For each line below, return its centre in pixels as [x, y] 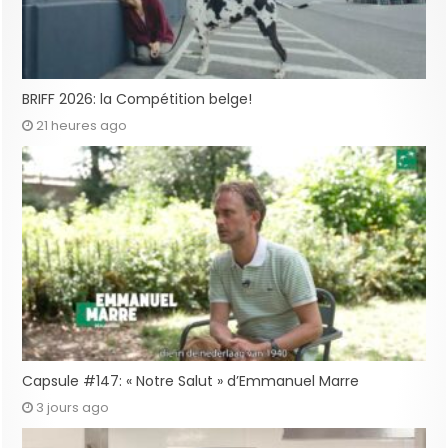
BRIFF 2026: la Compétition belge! [137, 99]
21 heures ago [82, 126]
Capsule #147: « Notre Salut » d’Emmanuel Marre [191, 380]
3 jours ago [73, 407]
